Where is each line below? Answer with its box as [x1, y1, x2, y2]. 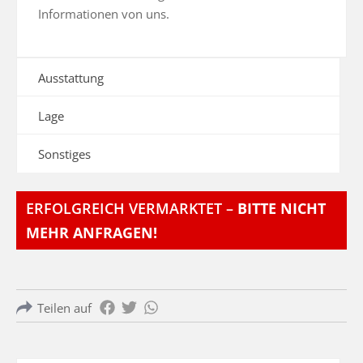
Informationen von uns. [38, 6, 169, 22]
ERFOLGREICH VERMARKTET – [26, 199, 237, 218]
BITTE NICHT [237, 199, 326, 218]
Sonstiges [38, 146, 91, 162]
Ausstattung [38, 70, 104, 86]
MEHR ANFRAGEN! [26, 223, 157, 242]
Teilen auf [37, 300, 92, 316]
